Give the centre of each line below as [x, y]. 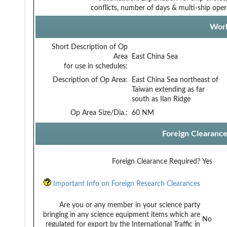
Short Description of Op [90, 47]
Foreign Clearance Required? [156, 161]
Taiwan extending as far [168, 89]
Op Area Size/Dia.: [99, 113]
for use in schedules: [96, 66]
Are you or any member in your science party [130, 205]
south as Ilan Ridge [161, 99]
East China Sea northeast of [175, 80]
